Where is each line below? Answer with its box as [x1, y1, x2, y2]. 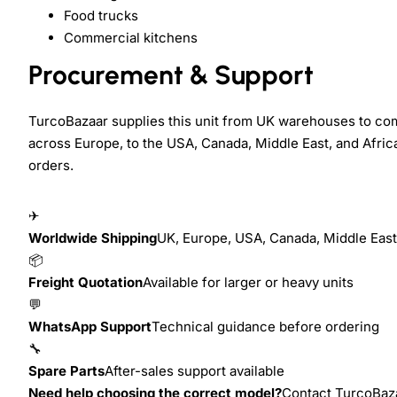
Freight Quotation [28, 273, 143, 291]
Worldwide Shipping [28, 229, 157, 246]
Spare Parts [28, 362, 105, 379]
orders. [28, 156, 74, 174]
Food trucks [64, 6, 138, 24]
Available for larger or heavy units [143, 273, 354, 291]
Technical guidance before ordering [152, 317, 379, 335]
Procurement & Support [28, 58, 314, 91]
